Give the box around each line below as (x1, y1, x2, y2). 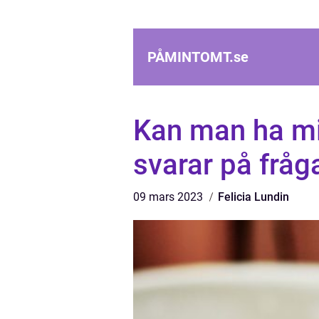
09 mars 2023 (133, 190, 206, 204)
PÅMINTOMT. (147, 48, 234, 66)
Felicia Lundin (218, 190, 289, 204)
